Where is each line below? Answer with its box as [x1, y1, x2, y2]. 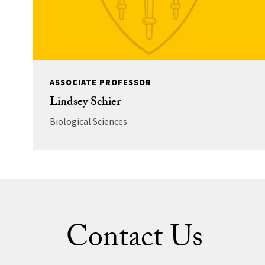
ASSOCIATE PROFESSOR [49, 77, 151, 88]
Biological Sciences [49, 115, 127, 128]
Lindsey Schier [49, 93, 121, 114]
